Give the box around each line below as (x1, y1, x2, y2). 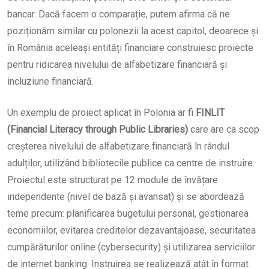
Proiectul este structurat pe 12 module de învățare (7, 174, 218, 186)
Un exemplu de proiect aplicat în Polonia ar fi (7, 107, 193, 119)
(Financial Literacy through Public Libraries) (7, 124, 190, 136)
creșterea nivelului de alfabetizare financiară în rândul (7, 141, 229, 153)
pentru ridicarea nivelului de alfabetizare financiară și (7, 59, 227, 71)
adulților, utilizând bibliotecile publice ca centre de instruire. (7, 157, 255, 169)
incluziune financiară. (7, 76, 94, 88)
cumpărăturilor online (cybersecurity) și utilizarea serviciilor (7, 241, 255, 253)
